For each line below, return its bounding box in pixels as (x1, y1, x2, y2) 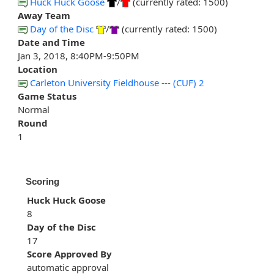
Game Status (18, 90, 76, 103)
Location (18, 63, 57, 76)
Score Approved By (27, 248, 112, 261)
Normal (18, 103, 50, 116)
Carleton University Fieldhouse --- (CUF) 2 (30, 76, 204, 89)
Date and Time (18, 36, 85, 49)
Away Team (18, 9, 70, 22)
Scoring (26, 176, 59, 187)
